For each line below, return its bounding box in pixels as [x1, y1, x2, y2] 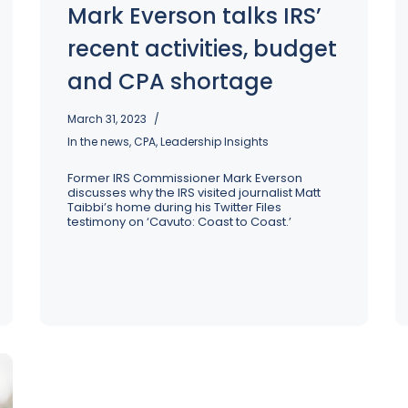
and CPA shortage [67, 66, 273, 97]
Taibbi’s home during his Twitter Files [67, 199, 281, 216]
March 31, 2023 [67, 111, 147, 127]
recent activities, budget [67, 34, 337, 64]
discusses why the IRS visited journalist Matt [67, 184, 321, 201]
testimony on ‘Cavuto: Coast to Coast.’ [67, 213, 291, 230]
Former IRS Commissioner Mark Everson [67, 169, 302, 187]
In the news [67, 134, 129, 149]
